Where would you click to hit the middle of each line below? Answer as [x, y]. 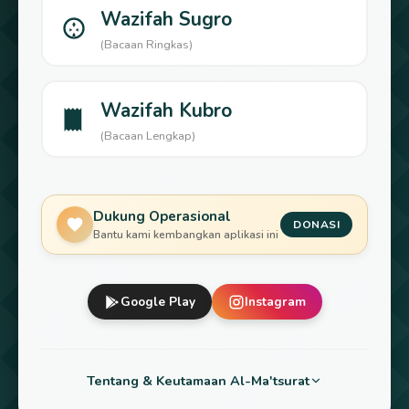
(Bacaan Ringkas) [147, 45]
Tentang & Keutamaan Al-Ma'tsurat [198, 381]
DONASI [316, 225]
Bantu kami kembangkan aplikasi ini [186, 235]
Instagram [275, 302]
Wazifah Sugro [166, 20]
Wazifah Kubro [166, 111]
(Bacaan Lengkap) [148, 136]
